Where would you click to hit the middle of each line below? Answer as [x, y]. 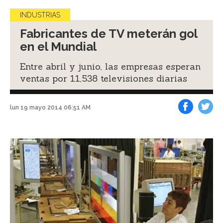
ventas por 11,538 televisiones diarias [104, 78]
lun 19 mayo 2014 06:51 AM [50, 108]
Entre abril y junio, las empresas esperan [110, 66]
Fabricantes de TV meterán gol [109, 33]
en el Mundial [58, 46]
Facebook [197, 121]
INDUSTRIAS [40, 15]
